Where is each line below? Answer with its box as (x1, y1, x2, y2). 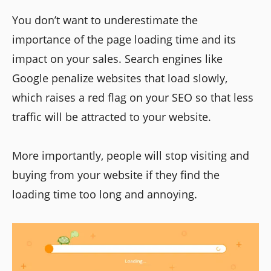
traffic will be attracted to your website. (12, 109, 211, 124)
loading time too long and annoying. (12, 186, 197, 201)
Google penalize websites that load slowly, (12, 70, 227, 85)
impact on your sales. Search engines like (12, 51, 223, 66)
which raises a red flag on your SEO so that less (12, 90, 253, 105)
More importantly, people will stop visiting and (12, 148, 249, 163)
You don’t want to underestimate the (12, 12, 198, 27)
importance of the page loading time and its (12, 31, 236, 47)
